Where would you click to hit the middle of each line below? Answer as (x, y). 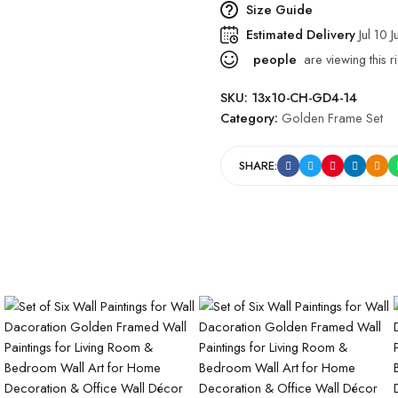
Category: (251, 118)
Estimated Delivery (302, 34)
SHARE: (258, 166)
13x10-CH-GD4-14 (304, 97)
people (273, 59)
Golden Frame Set (332, 118)
